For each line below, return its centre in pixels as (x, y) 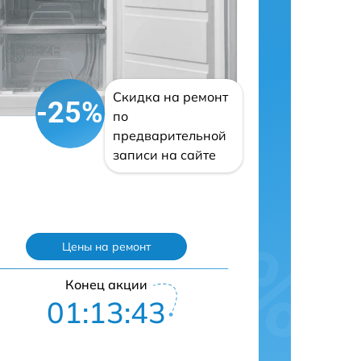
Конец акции (107, 284)
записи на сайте (164, 154)
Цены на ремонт (107, 246)
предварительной (169, 135)
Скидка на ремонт (170, 96)
